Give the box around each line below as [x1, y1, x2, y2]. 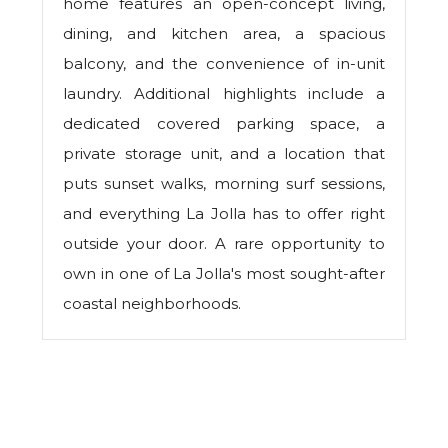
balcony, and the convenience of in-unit [63, 54, 385, 74]
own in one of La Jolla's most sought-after [63, 264, 385, 284]
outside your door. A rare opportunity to [63, 234, 385, 254]
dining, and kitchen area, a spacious [63, 24, 385, 44]
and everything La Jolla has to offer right [63, 204, 385, 224]
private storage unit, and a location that [63, 144, 385, 164]
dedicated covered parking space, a [63, 114, 385, 134]
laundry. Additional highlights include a [63, 84, 385, 104]
